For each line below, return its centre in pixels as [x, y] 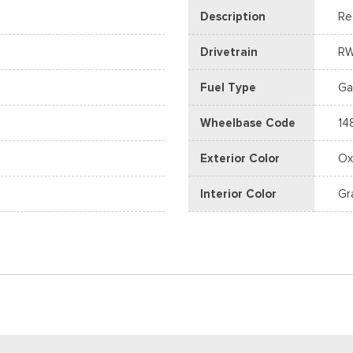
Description [233, 17]
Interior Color [238, 194]
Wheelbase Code [248, 123]
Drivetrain [229, 52]
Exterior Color [240, 158]
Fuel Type [228, 87]
